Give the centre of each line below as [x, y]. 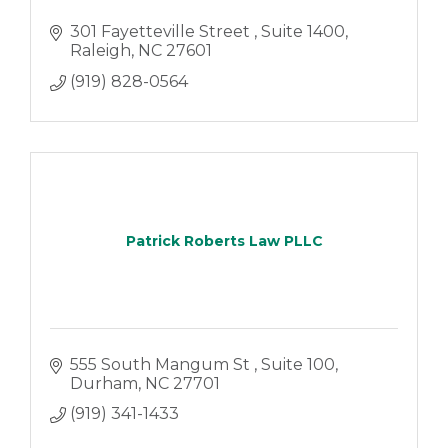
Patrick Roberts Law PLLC [224, 240]
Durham [103, 383]
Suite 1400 [302, 32]
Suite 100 [297, 364]
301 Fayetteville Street [161, 32]
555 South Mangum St [161, 364]
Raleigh [100, 51]
